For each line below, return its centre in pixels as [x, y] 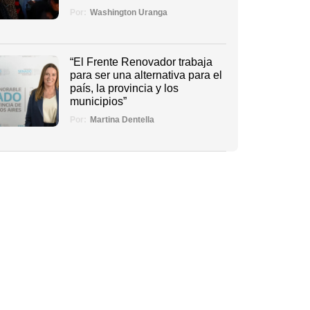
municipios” [98, 101]
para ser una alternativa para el [146, 75]
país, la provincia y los [124, 88]
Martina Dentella [122, 120]
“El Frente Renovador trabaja [141, 62]
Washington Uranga [128, 12]
